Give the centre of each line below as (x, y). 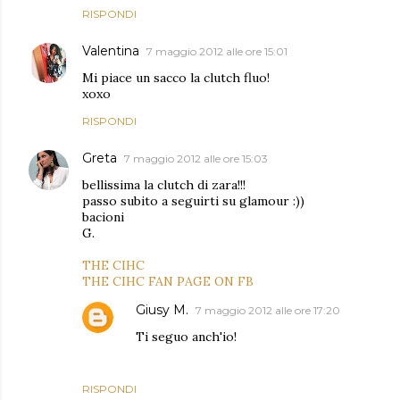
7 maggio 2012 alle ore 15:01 (217, 51)
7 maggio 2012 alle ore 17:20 (268, 310)
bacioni (103, 217)
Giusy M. (162, 310)
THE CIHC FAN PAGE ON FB (168, 281)
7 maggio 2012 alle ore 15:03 (196, 158)
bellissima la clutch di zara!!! (164, 185)
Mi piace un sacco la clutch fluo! (176, 78)
